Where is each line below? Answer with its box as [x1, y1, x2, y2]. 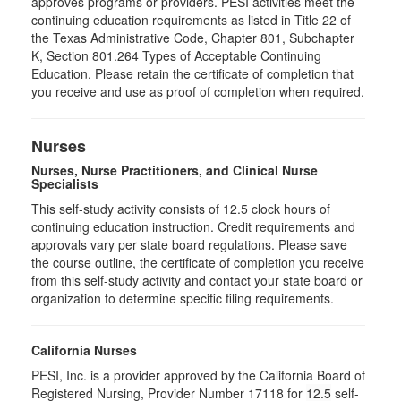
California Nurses [31, 341, 137, 359]
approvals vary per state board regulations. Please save [31, 235, 347, 253]
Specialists [31, 175, 98, 192]
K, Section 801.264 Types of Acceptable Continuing [31, 47, 321, 64]
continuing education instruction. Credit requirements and [31, 218, 355, 235]
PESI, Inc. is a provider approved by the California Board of [31, 366, 365, 384]
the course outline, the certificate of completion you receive [31, 253, 364, 271]
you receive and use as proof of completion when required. [31, 82, 364, 100]
